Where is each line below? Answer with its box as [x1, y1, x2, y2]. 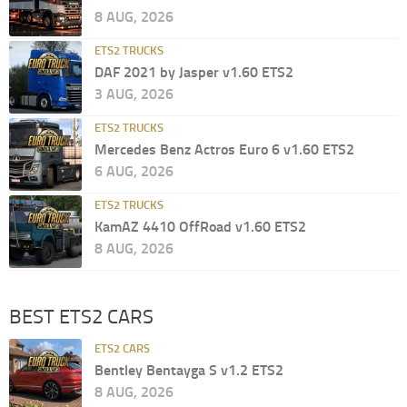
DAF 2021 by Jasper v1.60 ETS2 [94, 64, 293, 82]
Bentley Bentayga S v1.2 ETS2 [94, 362, 283, 380]
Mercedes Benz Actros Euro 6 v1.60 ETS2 [94, 141, 354, 159]
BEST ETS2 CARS [9, 305, 154, 330]
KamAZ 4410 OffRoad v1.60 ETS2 [94, 218, 306, 236]
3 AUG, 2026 [94, 85, 174, 104]
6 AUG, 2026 [94, 163, 174, 181]
